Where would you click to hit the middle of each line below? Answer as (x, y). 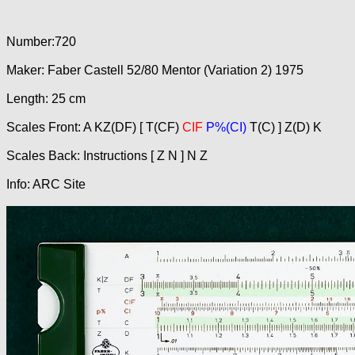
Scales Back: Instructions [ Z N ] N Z (107, 156)
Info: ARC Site (46, 184)
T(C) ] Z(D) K (284, 127)
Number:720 (41, 42)
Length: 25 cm (46, 99)
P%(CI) (226, 127)
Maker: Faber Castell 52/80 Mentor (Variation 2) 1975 (155, 70)
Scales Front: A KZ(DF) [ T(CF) (93, 127)
